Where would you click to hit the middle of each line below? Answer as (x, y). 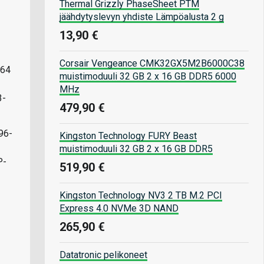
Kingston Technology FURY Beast (128, 136)
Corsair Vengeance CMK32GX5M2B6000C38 (152, 63)
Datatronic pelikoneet (103, 255)
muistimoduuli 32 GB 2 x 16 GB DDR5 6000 (148, 76)
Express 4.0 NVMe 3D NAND (119, 208)
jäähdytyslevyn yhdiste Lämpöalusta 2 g (142, 16)
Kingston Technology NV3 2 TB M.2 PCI (141, 195)
